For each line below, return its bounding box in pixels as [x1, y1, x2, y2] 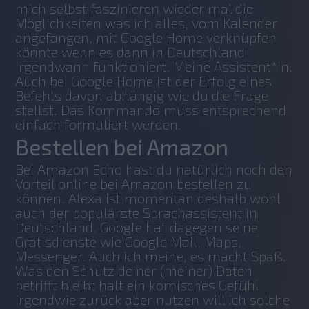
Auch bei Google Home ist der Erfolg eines [15, 72, 272, 89]
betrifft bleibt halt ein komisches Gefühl [15, 276, 259, 293]
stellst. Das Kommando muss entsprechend [15, 101, 287, 118]
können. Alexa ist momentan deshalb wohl [15, 189, 281, 206]
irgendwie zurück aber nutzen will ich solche [15, 290, 290, 308]
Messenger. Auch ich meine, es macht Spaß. [15, 247, 287, 264]
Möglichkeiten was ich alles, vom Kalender [15, 14, 278, 31]
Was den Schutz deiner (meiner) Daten [15, 261, 253, 279]
